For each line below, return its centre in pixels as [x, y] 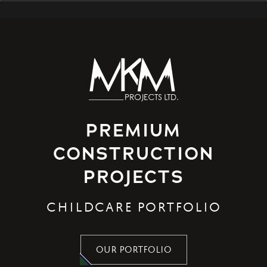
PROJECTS [133, 176]
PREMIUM [133, 130]
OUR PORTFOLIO [133, 251]
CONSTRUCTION [133, 153]
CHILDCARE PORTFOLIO [133, 208]
